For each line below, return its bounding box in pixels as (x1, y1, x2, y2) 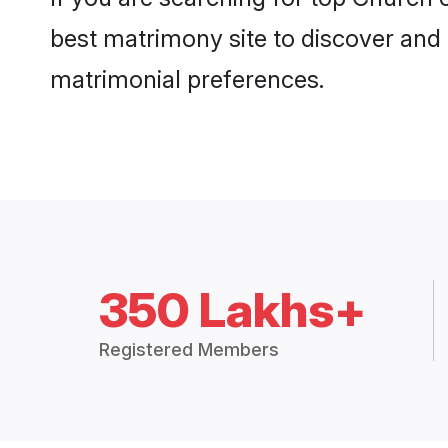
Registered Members (99, 339, 280, 361)
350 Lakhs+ (99, 280, 367, 340)
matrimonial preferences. (50, 65, 324, 95)
